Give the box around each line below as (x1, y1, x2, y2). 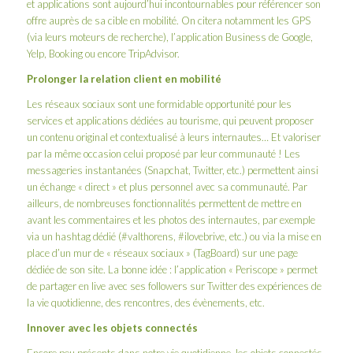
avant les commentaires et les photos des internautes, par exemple (26, 213, 315, 226)
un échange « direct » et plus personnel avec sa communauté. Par (26, 180, 307, 193)
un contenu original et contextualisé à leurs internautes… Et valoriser (26, 130, 321, 143)
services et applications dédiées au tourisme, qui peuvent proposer (26, 113, 314, 127)
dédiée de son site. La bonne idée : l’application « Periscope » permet (26, 262, 318, 276)
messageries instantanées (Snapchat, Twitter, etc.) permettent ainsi (26, 163, 318, 176)
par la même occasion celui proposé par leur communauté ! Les (26, 147, 300, 160)
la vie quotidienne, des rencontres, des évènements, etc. (26, 295, 265, 309)
